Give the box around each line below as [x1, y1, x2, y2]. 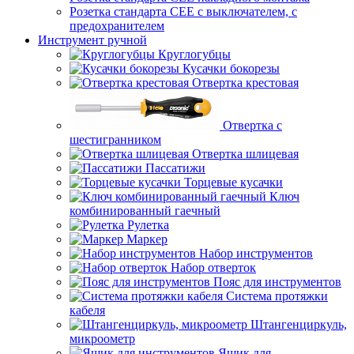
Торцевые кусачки [184, 175, 283, 189]
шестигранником [70, 133, 161, 146]
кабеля [70, 303, 105, 317]
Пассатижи [145, 161, 205, 175]
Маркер [126, 232, 168, 246]
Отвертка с [223, 119, 282, 132]
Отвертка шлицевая [192, 147, 299, 160]
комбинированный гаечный [70, 204, 220, 217]
